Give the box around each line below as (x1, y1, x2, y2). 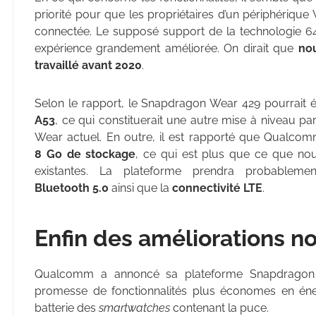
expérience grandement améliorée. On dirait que (35, 42, 298, 56)
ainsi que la (109, 181, 172, 195)
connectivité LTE (172, 181, 262, 195)
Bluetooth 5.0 (35, 181, 109, 195)
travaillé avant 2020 (35, 59, 142, 73)
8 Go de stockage (35, 147, 136, 162)
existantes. (35, 164, 99, 178)
